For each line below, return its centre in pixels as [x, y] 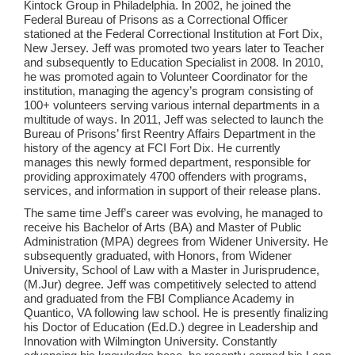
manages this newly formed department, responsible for [167, 162]
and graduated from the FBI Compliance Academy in [159, 298]
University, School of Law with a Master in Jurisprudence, [172, 270]
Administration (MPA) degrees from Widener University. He [176, 241]
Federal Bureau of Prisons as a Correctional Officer [156, 19]
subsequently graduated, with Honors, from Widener [158, 256]
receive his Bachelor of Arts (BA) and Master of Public [163, 227]
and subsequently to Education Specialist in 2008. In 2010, [174, 62]
